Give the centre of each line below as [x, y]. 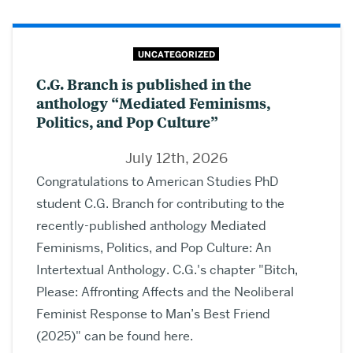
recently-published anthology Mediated [151, 226]
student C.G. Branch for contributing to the [160, 204]
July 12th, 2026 [176, 158]
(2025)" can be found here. [115, 336]
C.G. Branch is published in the [144, 84]
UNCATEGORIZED [176, 54]
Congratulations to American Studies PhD [157, 182]
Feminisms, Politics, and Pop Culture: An [154, 248]
